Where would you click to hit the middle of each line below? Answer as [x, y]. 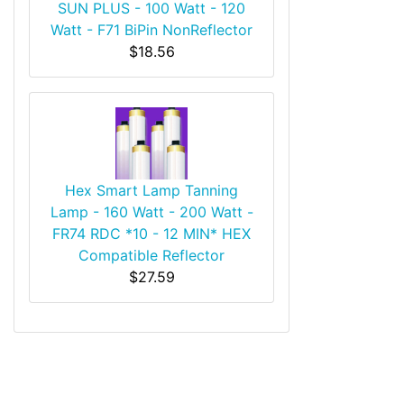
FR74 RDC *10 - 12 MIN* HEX [151, 233]
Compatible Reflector [151, 255]
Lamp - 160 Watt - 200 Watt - [151, 211]
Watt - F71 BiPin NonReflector [151, 29]
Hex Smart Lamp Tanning [151, 190]
